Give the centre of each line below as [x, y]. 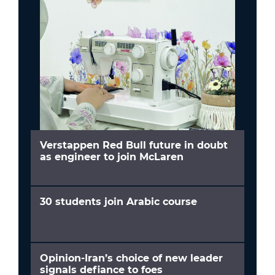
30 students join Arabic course [118, 202]
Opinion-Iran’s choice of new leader [131, 258]
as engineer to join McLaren [112, 157]
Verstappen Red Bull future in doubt [134, 145]
